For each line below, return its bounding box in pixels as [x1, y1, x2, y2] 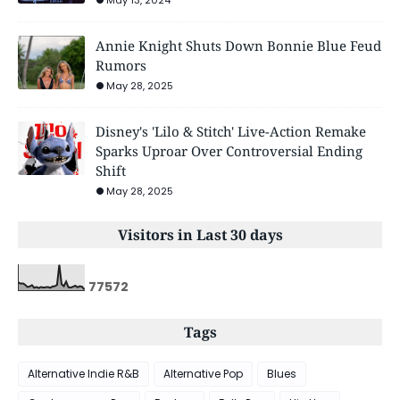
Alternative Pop [163, 365, 243, 381]
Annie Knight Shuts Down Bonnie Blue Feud [96, 36, 381, 54]
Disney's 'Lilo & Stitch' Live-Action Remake [96, 121, 366, 140]
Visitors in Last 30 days [117, 224, 283, 245]
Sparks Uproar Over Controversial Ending [96, 141, 362, 160]
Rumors [96, 55, 146, 74]
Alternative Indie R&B [28, 365, 139, 381]
